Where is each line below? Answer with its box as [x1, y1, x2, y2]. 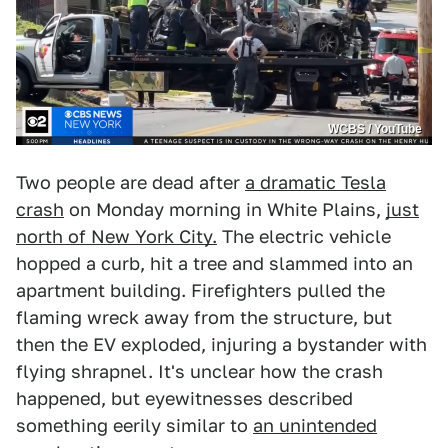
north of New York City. [16, 226, 217, 248]
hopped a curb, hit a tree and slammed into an [16, 253, 413, 275]
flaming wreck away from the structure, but [16, 307, 392, 329]
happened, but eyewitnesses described [16, 388, 353, 410]
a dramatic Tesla [245, 172, 386, 194]
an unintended [253, 415, 377, 437]
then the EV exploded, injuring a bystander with [16, 334, 427, 356]
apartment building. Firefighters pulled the [16, 280, 385, 302]
